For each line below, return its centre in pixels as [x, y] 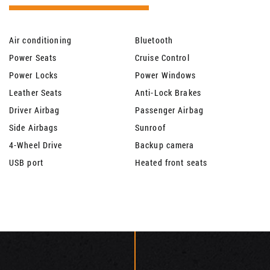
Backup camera [165, 145]
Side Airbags [34, 128]
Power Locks [34, 75]
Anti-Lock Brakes [168, 93]
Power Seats [33, 58]
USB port [26, 163]
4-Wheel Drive [36, 145]
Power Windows [166, 75]
